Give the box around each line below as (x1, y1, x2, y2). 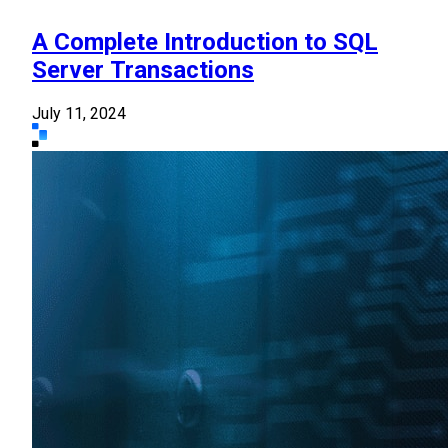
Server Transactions (32, 56, 254, 85)
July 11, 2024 (32, 103, 126, 123)
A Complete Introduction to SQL (32, 28, 378, 57)
